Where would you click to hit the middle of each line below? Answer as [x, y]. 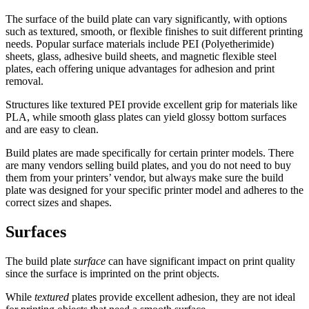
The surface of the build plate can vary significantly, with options [146, 19]
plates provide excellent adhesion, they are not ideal [182, 297]
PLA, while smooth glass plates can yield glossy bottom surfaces [146, 117]
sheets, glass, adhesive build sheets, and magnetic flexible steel [141, 56]
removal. [24, 81]
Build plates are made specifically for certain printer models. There [150, 152]
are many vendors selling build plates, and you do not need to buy [148, 165]
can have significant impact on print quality [200, 261]
